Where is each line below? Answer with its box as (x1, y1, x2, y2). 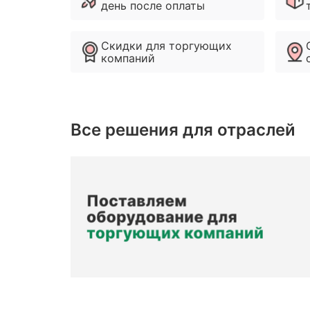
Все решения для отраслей (71, 120, 295, 140)
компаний (101, 51, 155, 65)
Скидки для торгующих (101, 38, 232, 53)
